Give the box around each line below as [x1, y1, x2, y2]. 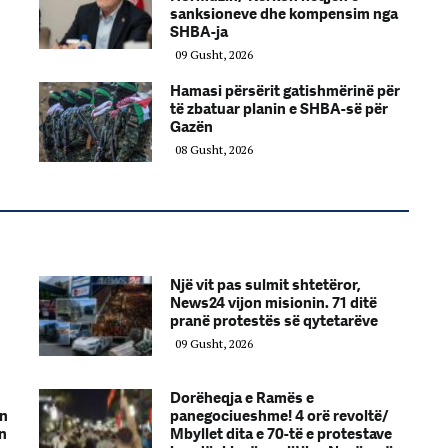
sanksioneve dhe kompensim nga [170, 4, 398, 23]
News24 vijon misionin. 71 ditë [170, 293, 377, 312]
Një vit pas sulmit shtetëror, [170, 275, 361, 294]
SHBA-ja [170, 22, 228, 41]
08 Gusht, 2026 [175, 141, 253, 157]
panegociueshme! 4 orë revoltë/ [170, 406, 389, 425]
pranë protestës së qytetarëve [170, 311, 378, 330]
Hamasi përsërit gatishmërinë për [170, 81, 400, 100]
